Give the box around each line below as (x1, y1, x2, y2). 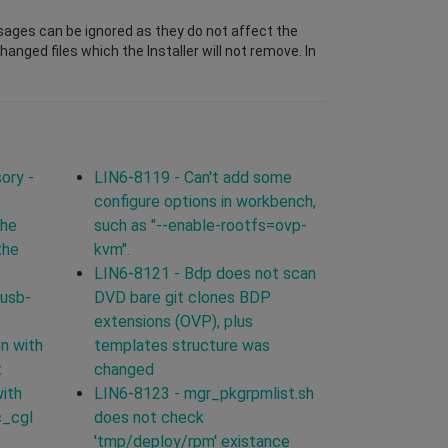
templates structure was (93, 335, 270, 355)
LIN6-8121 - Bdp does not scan (93, 263, 316, 283)
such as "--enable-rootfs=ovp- (93, 215, 307, 235)
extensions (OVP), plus (93, 311, 253, 331)
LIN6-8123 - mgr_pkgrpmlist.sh (93, 383, 314, 403)
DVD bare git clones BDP (93, 287, 271, 307)
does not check (93, 407, 204, 427)
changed (93, 359, 154, 379)
